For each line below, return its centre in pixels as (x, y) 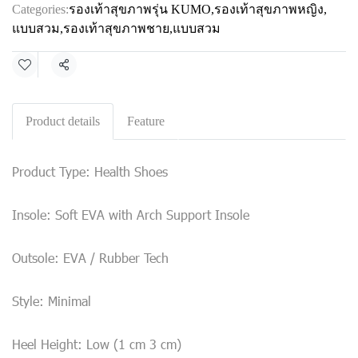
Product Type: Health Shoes (90, 171)
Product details (63, 121)
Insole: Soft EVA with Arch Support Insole (131, 215)
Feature (146, 121)
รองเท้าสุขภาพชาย (116, 28)
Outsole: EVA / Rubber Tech (90, 258)
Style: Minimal (52, 301)
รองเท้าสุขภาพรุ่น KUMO (140, 9)
